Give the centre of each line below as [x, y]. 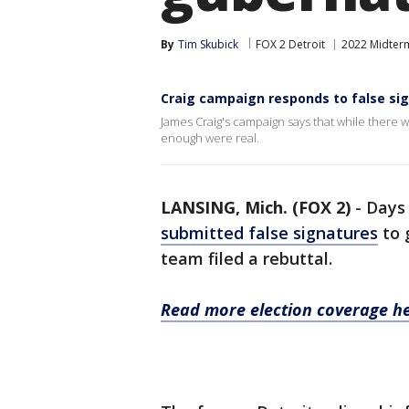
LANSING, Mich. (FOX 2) [256, 207]
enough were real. [210, 138]
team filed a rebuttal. [249, 258]
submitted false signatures [269, 233]
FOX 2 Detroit [290, 44]
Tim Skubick [208, 44]
